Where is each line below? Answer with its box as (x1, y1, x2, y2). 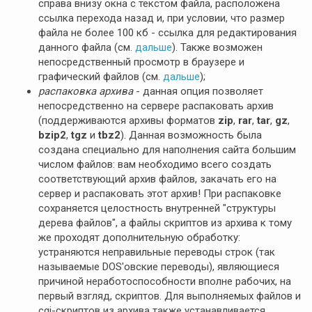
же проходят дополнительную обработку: (38, 231, 240, 244)
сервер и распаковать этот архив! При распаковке (38, 187, 281, 200)
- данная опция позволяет (133, 85, 263, 97)
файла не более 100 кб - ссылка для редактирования (38, 26, 297, 39)
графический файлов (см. (38, 70, 163, 83)
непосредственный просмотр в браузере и (38, 56, 244, 68)
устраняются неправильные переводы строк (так (38, 246, 275, 258)
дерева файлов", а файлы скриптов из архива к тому (38, 217, 292, 229)
